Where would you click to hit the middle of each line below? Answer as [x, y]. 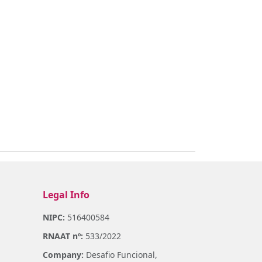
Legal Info [66, 195]
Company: [63, 255]
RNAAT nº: [63, 236]
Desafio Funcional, [120, 255]
